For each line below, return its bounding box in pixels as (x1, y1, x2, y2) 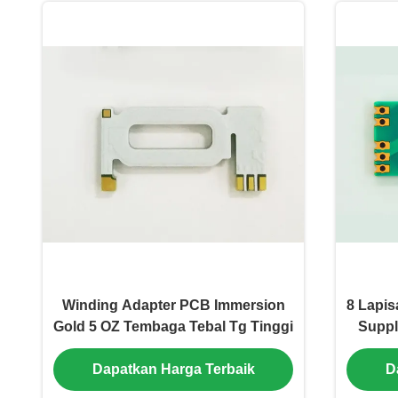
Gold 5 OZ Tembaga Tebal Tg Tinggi (53, 319, 293, 334)
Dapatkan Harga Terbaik (92, 361, 255, 377)
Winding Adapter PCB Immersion (61, 298, 285, 313)
